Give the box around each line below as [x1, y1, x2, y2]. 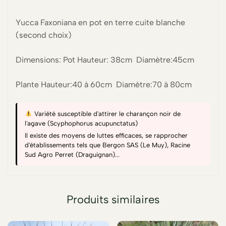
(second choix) [16, 30, 72, 40]
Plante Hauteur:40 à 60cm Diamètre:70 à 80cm [16, 79, 192, 89]
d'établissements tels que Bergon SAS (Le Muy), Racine [25, 141, 190, 149]
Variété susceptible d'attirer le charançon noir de [32, 109, 181, 118]
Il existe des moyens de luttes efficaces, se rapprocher [25, 131, 188, 139]
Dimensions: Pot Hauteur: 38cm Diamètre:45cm [16, 54, 194, 65]
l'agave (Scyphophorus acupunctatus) [25, 119, 138, 127]
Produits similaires [67, 192, 159, 206]
